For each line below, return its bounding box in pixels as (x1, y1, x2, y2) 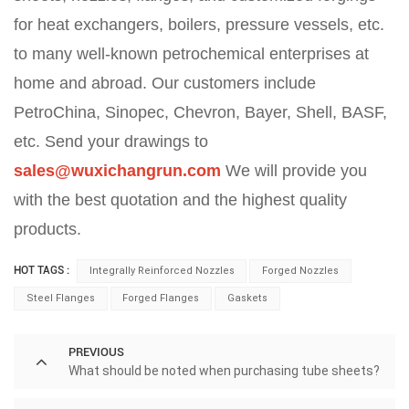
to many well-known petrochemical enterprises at (14, 45, 369, 64)
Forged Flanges (122, 292, 200, 305)
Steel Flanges (26, 292, 95, 305)
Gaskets (226, 292, 267, 305)
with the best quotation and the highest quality (14, 191, 347, 210)
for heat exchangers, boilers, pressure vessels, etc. (14, 16, 384, 35)
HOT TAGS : (14, 264, 69, 278)
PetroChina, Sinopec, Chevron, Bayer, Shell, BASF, (14, 103, 387, 122)
